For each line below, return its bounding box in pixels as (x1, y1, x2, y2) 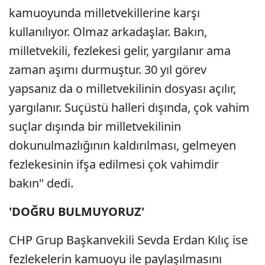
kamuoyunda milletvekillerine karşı (9, 5, 200, 21)
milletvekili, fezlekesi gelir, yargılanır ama (9, 43, 231, 59)
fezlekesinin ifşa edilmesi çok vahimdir (9, 156, 219, 172)
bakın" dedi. (9, 175, 73, 191)
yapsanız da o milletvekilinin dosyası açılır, (9, 80, 236, 96)
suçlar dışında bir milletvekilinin (9, 118, 181, 134)
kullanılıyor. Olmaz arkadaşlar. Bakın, (9, 24, 207, 40)
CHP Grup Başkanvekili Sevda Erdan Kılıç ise (9, 232, 248, 248)
